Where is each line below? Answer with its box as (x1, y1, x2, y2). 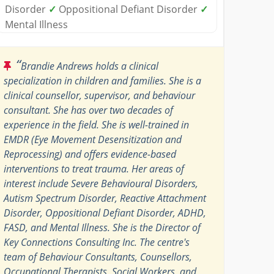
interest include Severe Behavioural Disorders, (4, 176, 199, 190)
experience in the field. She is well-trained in (4, 117, 190, 131)
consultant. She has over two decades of (4, 103, 174, 117)
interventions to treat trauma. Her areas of (4, 161, 185, 176)
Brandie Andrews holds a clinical (21, 59, 159, 73)
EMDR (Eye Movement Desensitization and (4, 132, 182, 146)
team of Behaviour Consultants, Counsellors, (4, 250, 193, 264)
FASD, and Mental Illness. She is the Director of (4, 220, 201, 234)
